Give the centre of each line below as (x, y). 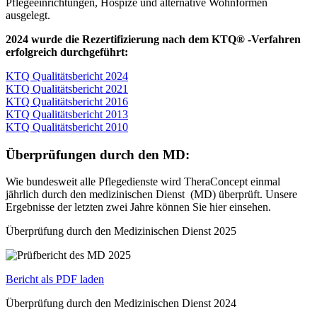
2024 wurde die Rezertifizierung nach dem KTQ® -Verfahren (153, 39)
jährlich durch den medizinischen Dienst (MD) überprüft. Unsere (151, 195)
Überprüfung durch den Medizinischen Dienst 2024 (121, 304)
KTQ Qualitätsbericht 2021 (67, 88)
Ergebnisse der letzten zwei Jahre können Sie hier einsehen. (138, 207)
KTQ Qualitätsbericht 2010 (67, 127)
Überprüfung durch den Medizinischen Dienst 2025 (121, 231)
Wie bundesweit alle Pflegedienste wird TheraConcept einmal (143, 182)
